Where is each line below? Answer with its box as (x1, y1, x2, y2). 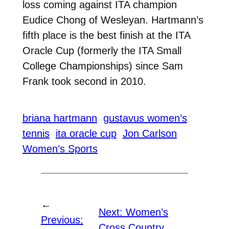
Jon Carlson (122, 127, 177, 139)
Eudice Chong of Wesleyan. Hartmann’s (22, 14, 203, 26)
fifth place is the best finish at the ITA (22, 29, 190, 41)
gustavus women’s (103, 112, 187, 124)
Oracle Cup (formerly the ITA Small (22, 44, 181, 56)
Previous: (40, 214, 83, 226)
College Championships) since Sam (22, 60, 183, 72)
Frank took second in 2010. (22, 75, 146, 87)
